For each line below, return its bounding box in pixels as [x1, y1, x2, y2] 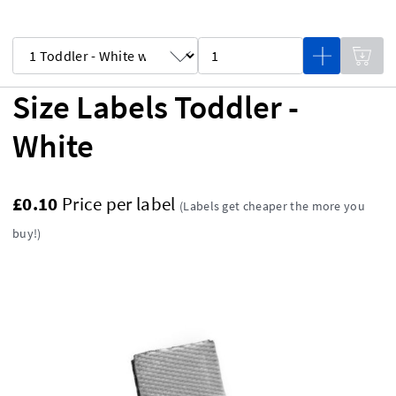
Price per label [61, 192, 179, 216]
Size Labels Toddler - [12, 87, 299, 127]
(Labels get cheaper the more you [179, 198, 366, 214]
